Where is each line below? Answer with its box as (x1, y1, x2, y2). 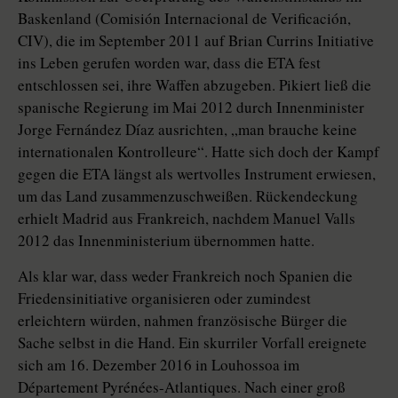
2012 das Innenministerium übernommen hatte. (18, 230, 314, 251)
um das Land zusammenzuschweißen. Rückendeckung (18, 186, 358, 206)
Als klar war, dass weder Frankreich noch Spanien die (18, 266, 353, 286)
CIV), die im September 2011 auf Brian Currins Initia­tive (18, 30, 374, 51)
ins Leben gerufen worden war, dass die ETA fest (18, 52, 321, 73)
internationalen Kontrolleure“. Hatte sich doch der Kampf (18, 141, 379, 162)
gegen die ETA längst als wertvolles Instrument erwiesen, (18, 163, 376, 184)
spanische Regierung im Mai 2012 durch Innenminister (18, 97, 364, 117)
